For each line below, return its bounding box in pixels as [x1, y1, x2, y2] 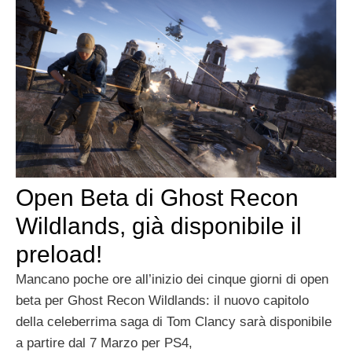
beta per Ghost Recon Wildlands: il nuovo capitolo [16, 293, 309, 309]
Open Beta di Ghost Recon [16, 185, 299, 211]
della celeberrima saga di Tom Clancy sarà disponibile [16, 314, 332, 330]
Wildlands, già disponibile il [16, 213, 302, 240]
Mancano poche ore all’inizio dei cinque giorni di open [16, 272, 328, 288]
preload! [16, 241, 102, 268]
